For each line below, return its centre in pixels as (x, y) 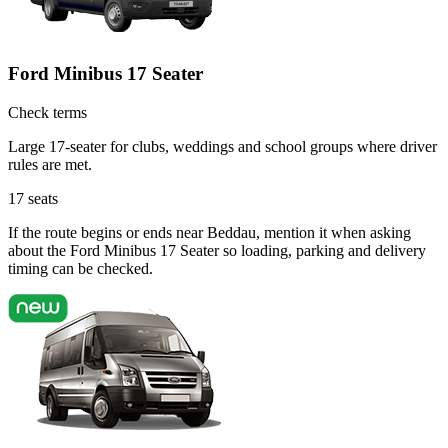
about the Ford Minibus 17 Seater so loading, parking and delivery (217, 250)
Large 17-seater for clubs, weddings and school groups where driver (222, 146)
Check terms (47, 112)
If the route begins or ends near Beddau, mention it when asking (209, 232)
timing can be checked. (80, 268)
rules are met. (50, 164)
